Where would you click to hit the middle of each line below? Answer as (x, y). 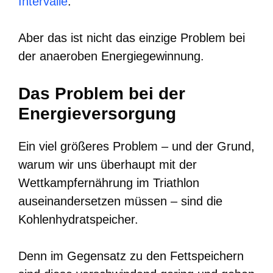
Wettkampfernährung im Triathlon (109, 183)
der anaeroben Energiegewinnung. (111, 56)
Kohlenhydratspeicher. (78, 219)
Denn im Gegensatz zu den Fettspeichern (131, 256)
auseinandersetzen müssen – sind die (120, 201)
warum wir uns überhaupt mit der (108, 164)
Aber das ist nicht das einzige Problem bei (132, 37)
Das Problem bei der (102, 93)
